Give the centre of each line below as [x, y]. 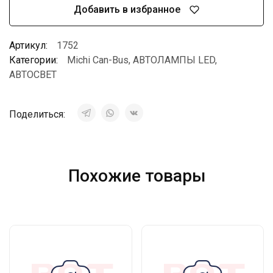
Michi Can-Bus [98, 60]
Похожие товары [136, 175]
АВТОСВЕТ [33, 74]
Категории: [34, 60]
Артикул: [28, 45]
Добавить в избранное [127, 10]
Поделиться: [38, 114]
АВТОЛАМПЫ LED [174, 60]
